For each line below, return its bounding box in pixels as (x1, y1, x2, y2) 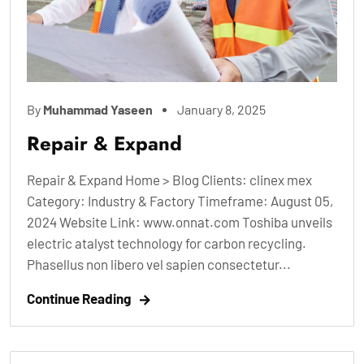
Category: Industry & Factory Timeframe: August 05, (27, 192, 333, 209)
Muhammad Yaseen (43, 101, 153, 117)
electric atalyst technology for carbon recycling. (27, 234, 306, 251)
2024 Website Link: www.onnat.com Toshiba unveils (27, 213, 332, 230)
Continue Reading (27, 289, 131, 306)
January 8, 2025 (177, 101, 266, 117)
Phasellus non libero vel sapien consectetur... (27, 255, 291, 272)
